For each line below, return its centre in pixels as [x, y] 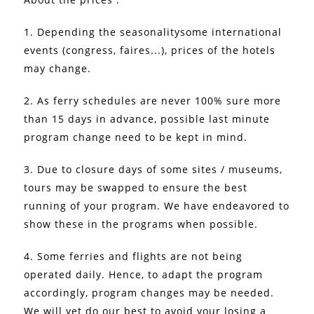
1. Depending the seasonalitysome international [153, 32]
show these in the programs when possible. [141, 224]
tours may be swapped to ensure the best [136, 187]
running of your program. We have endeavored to [157, 205]
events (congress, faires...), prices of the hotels [150, 50]
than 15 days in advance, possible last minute [147, 118]
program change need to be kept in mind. [136, 137]
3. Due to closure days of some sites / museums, [153, 169]
